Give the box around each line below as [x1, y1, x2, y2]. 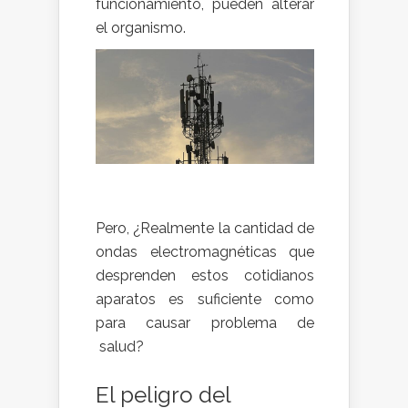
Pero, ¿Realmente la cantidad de [96, 219, 314, 237]
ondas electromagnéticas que [96, 242, 314, 260]
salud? [96, 337, 144, 355]
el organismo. [96, 18, 186, 36]
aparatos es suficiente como [96, 290, 314, 308]
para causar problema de [96, 313, 314, 331]
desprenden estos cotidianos [96, 266, 314, 284]
